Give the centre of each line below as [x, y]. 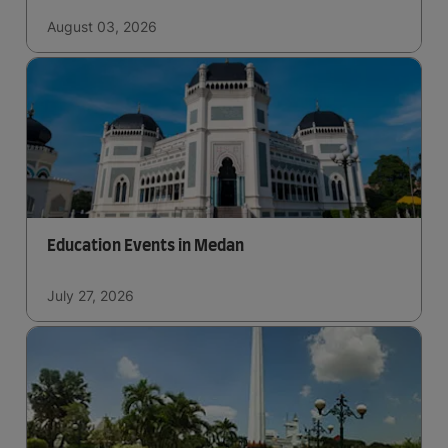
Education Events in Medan [145, 246]
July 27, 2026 [90, 296]
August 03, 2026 [102, 27]
